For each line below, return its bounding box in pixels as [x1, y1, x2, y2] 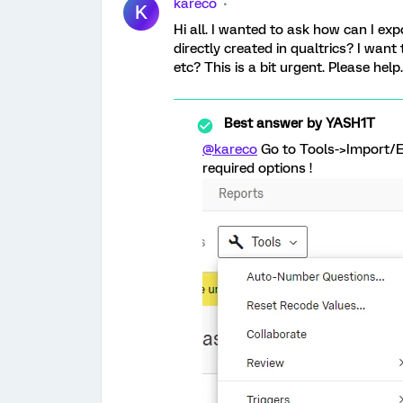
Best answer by [224, 115, 322, 131]
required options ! [202, 160, 312, 176]
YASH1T [322, 115, 375, 131]
